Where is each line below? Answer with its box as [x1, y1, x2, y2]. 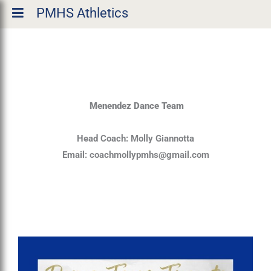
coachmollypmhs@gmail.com [89, 149, 209, 161]
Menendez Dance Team [87, 100, 184, 112]
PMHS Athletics [36, 5, 128, 21]
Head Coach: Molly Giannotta [77, 133, 194, 145]
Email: [62, 149, 90, 161]
